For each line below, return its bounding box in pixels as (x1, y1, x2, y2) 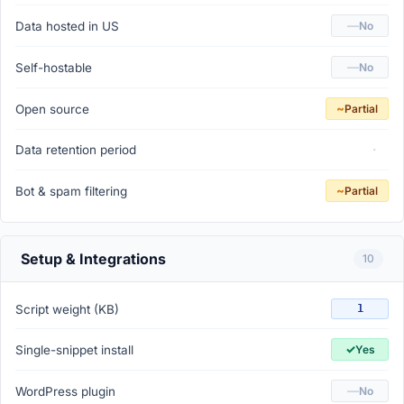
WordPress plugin (15, 383, 115, 399)
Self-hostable (15, 60, 92, 75)
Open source (15, 101, 89, 116)
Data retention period (15, 142, 136, 158)
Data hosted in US (15, 18, 119, 33)
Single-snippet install (15, 342, 133, 357)
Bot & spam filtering (15, 183, 127, 198)
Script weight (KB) (15, 301, 119, 317)
